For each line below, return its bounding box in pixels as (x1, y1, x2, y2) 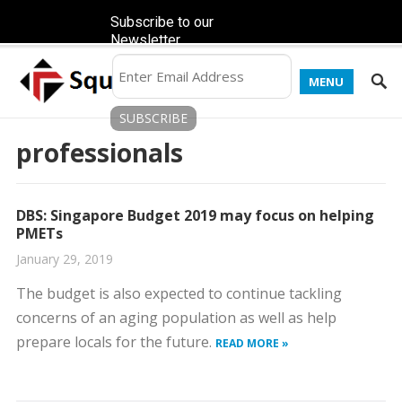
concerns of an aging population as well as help (15, 308, 336, 328)
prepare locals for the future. (15, 332, 215, 352)
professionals (15, 135, 183, 170)
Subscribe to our (110, 13, 214, 31)
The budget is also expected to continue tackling (15, 284, 342, 303)
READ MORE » (214, 336, 289, 351)
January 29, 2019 (15, 250, 113, 267)
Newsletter (110, 31, 181, 48)
